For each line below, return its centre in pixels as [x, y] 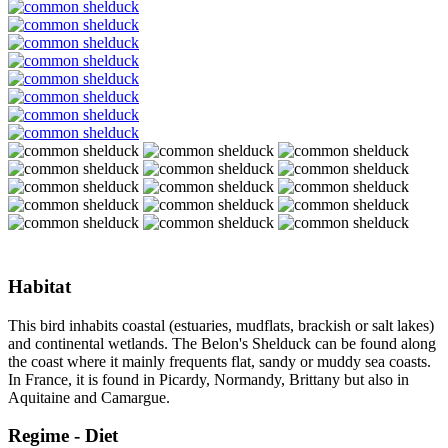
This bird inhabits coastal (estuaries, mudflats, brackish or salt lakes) [221, 325]
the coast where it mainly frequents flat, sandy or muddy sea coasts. [219, 361]
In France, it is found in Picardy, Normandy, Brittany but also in [208, 379]
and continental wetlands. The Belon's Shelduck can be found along [222, 343]
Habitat [39, 286]
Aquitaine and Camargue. [89, 397]
